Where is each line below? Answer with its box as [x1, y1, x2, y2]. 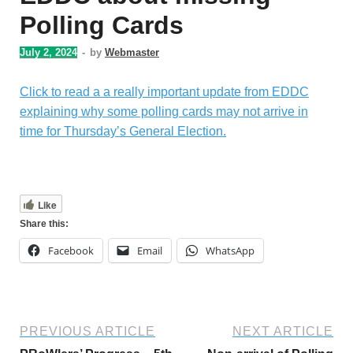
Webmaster [105, 46, 159, 59]
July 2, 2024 [20, 46, 77, 59]
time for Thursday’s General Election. [20, 124, 226, 139]
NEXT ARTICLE [232, 325, 333, 339]
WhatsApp [206, 243, 255, 258]
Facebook [48, 243, 94, 258]
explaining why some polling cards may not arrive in [20, 105, 308, 119]
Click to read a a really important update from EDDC [20, 85, 309, 99]
